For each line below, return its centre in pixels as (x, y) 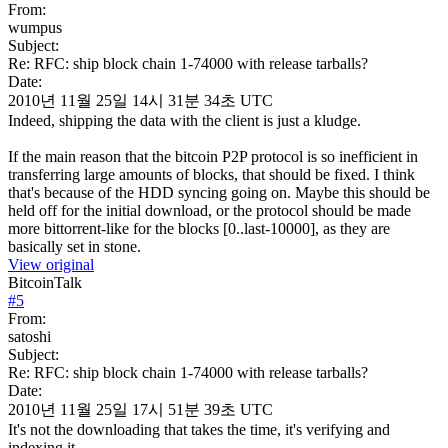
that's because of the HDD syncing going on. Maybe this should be (219, 192)
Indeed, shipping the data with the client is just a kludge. (184, 120)
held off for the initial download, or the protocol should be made (209, 210)
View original (51, 264)
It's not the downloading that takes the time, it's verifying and (199, 429)
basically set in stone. (74, 246)
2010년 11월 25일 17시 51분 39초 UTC (140, 409)
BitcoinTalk (45, 282)
